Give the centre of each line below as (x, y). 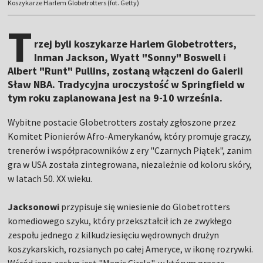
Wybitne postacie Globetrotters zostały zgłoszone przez (122, 122)
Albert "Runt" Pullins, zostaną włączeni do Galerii (126, 71)
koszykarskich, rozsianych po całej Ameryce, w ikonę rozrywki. (131, 249)
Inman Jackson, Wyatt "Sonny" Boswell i (130, 58)
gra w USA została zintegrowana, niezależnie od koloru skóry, (130, 165)
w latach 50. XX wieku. (50, 179)
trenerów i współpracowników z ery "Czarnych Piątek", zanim (130, 151)
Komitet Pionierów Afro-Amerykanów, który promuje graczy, (130, 136)
